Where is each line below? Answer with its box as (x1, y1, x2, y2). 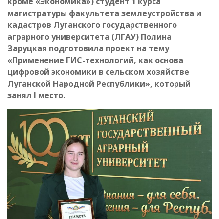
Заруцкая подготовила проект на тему (7, 43, 169, 54)
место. (36, 90, 65, 101)
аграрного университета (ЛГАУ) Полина (7, 31, 172, 43)
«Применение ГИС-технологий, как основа (7, 55, 183, 66)
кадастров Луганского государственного (7, 20, 177, 31)
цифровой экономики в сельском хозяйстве (7, 66, 189, 78)
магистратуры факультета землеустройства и (7, 8, 201, 19)
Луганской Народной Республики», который (7, 78, 191, 89)
